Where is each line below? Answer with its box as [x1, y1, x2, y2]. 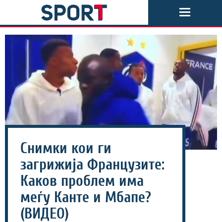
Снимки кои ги [20, 140, 111, 158]
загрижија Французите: [20, 156, 165, 174]
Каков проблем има [20, 172, 144, 190]
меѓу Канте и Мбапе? [20, 189, 151, 207]
